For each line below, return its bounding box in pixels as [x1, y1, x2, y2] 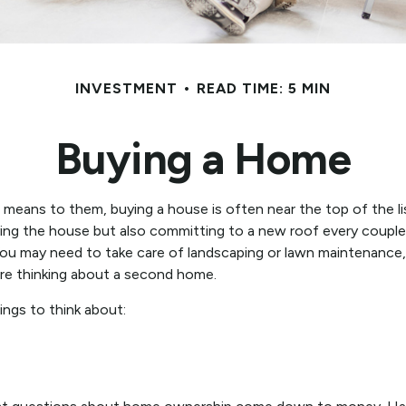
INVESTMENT [75, 79, 178, 97]
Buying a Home [54, 131, 352, 185]
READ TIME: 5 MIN [197, 79, 331, 97]
